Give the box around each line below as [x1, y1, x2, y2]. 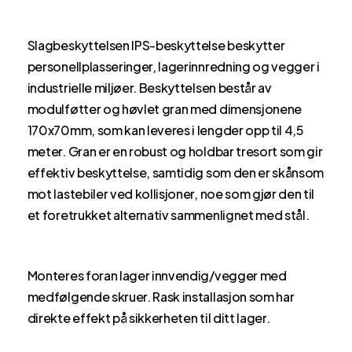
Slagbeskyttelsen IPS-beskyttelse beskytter [27, 36, 285, 53]
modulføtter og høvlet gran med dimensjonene [27, 100, 302, 117]
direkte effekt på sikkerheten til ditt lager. [27, 309, 270, 326]
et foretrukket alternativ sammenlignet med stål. [27, 206, 310, 223]
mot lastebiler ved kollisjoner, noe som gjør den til [27, 185, 315, 202]
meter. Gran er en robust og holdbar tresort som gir [27, 142, 323, 159]
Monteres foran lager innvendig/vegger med [27, 266, 287, 284]
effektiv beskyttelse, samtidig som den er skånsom [27, 163, 324, 181]
